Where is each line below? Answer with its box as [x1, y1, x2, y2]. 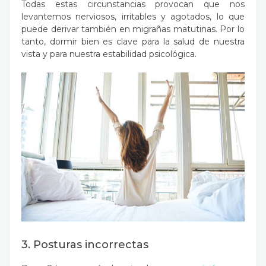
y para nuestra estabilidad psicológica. [40, 49, 199, 59]
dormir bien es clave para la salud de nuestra [49, 36, 245, 47]
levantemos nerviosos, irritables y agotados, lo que [21, 11, 245, 22]
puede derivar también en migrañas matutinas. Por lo [21, 24, 245, 34]
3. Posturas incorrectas [21, 237, 148, 251]
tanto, [21, 36, 50, 47]
